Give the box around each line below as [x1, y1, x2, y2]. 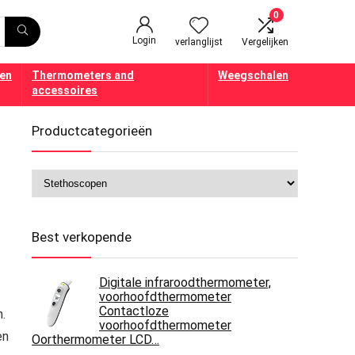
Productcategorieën [32, 123, 152, 139]
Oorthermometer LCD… [32, 332, 159, 347]
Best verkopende [32, 229, 132, 245]
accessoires [32, 84, 98, 97]
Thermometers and [32, 69, 135, 82]
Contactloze [99, 303, 169, 319]
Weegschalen [217, 69, 288, 82]
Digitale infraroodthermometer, [99, 275, 271, 290]
